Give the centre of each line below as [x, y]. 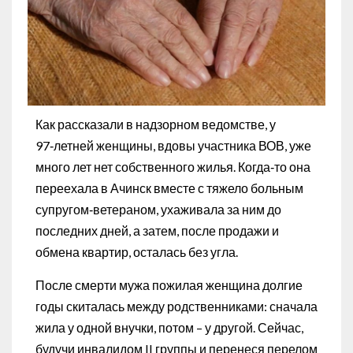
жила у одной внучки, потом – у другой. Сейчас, [169, 328]
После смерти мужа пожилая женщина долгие [169, 285]
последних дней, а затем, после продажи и [157, 231]
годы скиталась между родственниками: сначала [176, 307]
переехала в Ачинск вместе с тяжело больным [169, 188]
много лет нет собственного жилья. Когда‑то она [173, 167]
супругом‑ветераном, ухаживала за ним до [158, 210]
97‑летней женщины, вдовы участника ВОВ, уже [173, 146]
